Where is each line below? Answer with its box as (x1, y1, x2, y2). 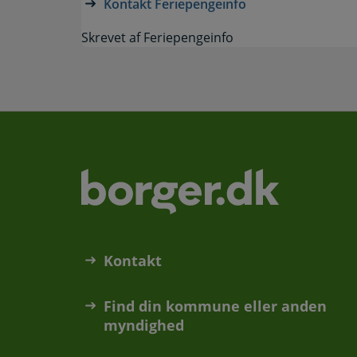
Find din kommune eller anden (104, 296, 327, 316)
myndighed (104, 315, 184, 335)
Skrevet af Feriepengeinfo (81, 29, 233, 46)
